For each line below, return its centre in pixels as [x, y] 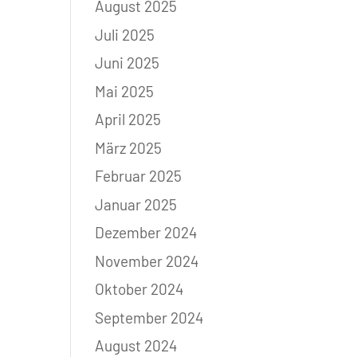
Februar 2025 [139, 176]
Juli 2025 [125, 34]
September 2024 [149, 317]
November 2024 [147, 261]
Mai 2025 [125, 91]
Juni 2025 [127, 63]
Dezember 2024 [146, 233]
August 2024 [136, 346]
